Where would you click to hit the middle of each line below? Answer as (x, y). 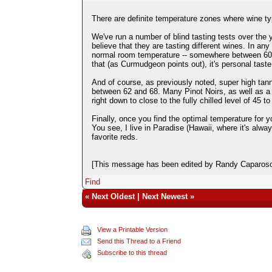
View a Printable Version (133, 229)
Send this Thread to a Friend (139, 241)
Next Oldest (113, 196)
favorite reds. (114, 137)
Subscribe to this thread (132, 252)
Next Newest (165, 196)
